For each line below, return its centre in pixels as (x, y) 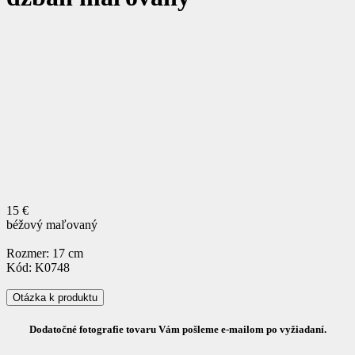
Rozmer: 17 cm (45, 253)
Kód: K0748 (38, 267)
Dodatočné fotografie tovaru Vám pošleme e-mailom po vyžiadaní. (177, 330)
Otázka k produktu (55, 297)
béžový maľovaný (52, 224)
